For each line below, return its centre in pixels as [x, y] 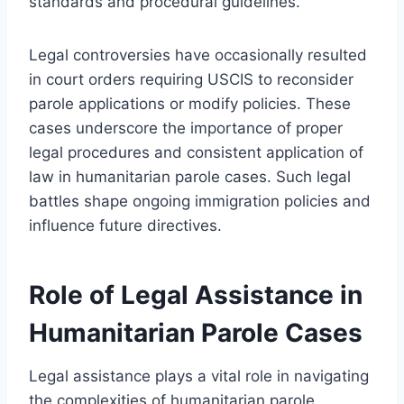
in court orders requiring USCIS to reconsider [191, 79]
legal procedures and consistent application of [196, 152]
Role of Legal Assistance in [196, 294]
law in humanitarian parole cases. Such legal [190, 176]
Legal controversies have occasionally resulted [198, 55]
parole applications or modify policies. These [190, 103]
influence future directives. [125, 225]
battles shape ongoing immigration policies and [200, 201]
